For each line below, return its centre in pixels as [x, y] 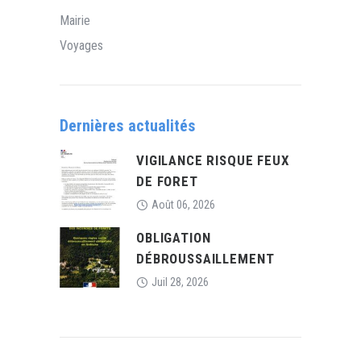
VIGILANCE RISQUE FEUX [213, 160]
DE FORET [167, 181]
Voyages [81, 45]
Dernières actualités [127, 125]
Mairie [75, 20]
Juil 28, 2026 [180, 282]
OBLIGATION [174, 237]
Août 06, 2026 [183, 204]
